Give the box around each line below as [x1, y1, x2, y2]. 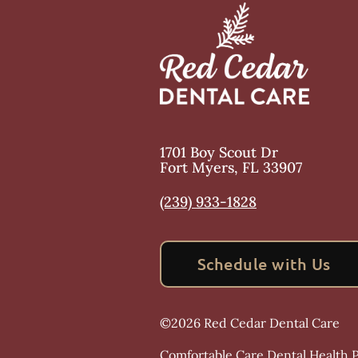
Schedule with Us [197, 253, 331, 274]
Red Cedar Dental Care [204, 315, 340, 331]
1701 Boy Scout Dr [160, 143, 278, 161]
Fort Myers [160, 158, 234, 177]
